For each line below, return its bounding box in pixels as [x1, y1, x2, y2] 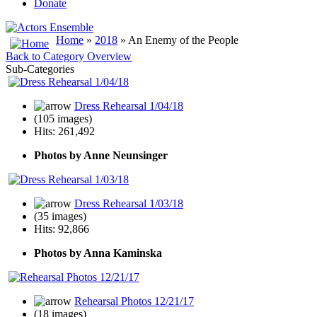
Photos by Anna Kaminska [34, 247, 162, 259]
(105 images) [34, 113, 92, 125]
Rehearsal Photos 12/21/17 [74, 295, 194, 307]
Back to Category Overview [6, 50, 132, 62]
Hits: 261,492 [34, 125, 95, 137]
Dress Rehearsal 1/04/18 [74, 100, 183, 112]
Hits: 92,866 [34, 223, 89, 235]
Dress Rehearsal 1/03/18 [74, 197, 183, 209]
